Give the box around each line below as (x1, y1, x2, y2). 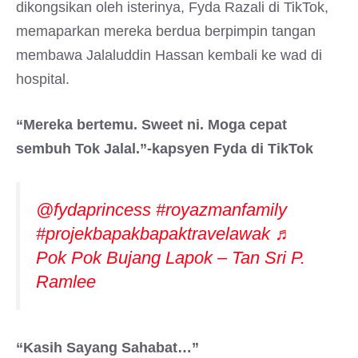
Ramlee (36, 272, 96, 292)
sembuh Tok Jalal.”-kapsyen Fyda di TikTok (16, 141, 313, 157)
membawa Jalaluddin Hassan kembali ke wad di (16, 47, 322, 63)
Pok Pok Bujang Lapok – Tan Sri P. (36, 248, 305, 268)
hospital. (16, 71, 70, 87)
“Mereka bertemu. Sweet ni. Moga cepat (16, 117, 287, 133)
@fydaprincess (36, 200, 151, 220)
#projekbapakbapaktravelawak (36, 224, 270, 244)
